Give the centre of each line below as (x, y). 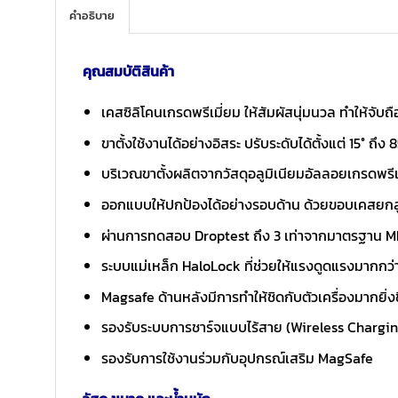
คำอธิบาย (92, 16)
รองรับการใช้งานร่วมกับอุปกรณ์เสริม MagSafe (237, 358)
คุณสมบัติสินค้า (128, 72)
